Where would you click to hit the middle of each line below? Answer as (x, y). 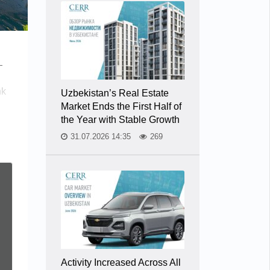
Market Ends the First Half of (121, 106)
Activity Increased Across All (121, 262)
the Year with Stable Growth (120, 120)
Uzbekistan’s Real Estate (115, 93)
